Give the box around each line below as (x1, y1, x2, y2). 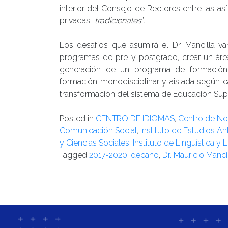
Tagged (60, 150, 89, 160)
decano (131, 150, 159, 160)
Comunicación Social (60, 126, 137, 136)
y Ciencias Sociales (60, 138, 129, 148)
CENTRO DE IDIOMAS (96, 113, 175, 124)
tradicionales (95, 16, 141, 26)
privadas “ (60, 16, 95, 26)
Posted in (60, 113, 96, 124)
